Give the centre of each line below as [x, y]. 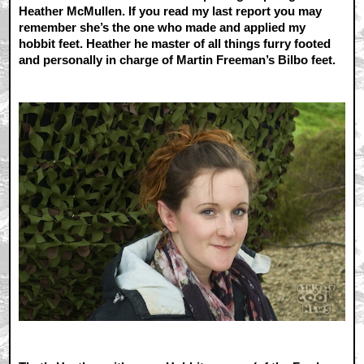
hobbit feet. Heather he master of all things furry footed [175, 43]
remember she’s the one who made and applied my [162, 27]
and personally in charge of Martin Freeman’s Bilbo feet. [178, 59]
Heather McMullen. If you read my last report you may [171, 11]
